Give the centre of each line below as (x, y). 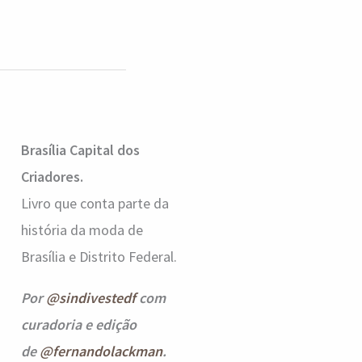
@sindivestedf (91, 297)
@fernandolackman (101, 351)
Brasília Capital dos (80, 149)
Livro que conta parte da (95, 203)
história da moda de (82, 229)
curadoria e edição (79, 324)
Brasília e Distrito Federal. (99, 256)
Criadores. (52, 176)
